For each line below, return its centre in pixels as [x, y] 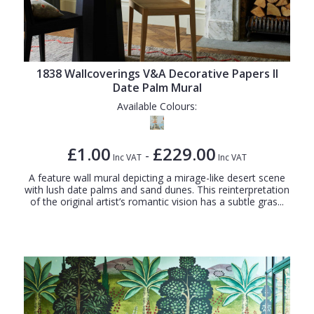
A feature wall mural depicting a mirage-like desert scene [157, 177]
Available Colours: [157, 106]
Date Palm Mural [157, 87]
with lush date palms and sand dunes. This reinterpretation [157, 189]
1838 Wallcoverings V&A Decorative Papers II [157, 73]
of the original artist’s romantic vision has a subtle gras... [157, 201]
